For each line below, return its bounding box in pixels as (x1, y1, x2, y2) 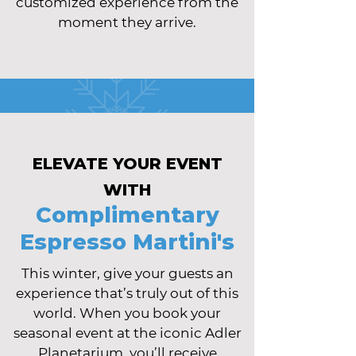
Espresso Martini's (20, 229, 234, 255)
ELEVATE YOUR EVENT (32, 154, 222, 173)
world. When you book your (33, 305, 221, 321)
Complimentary (35, 202, 219, 228)
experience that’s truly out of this (16, 285, 238, 301)
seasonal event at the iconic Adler (13, 325, 242, 341)
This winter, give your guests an (21, 265, 234, 281)
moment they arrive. (58, 14, 196, 30)
